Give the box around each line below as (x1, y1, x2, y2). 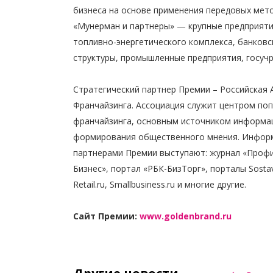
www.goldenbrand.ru (140, 210, 232, 222)
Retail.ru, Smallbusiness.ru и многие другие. (73, 179, 246, 190)
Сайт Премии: (73, 210, 140, 222)
